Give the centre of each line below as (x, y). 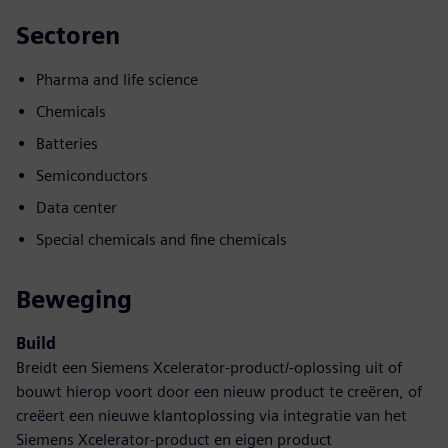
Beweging (74, 299)
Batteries (67, 143)
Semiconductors (92, 175)
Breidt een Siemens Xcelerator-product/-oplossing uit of (209, 367)
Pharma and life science (117, 79)
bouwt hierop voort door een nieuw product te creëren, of (219, 391)
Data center (76, 207)
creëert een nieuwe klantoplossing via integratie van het (211, 415)
